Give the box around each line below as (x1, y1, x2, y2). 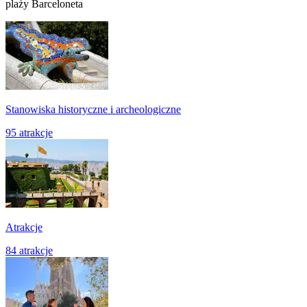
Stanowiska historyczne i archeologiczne (5, 103, 181, 116)
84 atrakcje (5, 245, 53, 257)
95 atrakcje (5, 127, 53, 139)
